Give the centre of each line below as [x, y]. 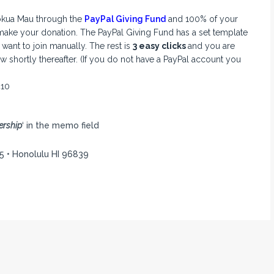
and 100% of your [202, 19]
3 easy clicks [160, 46]
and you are [211, 46]
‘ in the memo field [60, 126]
